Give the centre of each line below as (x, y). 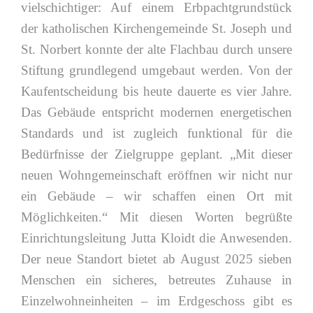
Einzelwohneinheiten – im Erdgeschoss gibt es (156, 301)
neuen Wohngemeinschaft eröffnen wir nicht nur (156, 175)
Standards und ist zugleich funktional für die (156, 133)
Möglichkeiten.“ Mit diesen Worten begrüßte (156, 217)
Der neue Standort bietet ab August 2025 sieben (156, 259)
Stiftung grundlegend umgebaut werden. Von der (156, 70)
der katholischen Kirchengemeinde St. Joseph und (156, 28)
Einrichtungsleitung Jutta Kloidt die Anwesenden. (156, 238)
